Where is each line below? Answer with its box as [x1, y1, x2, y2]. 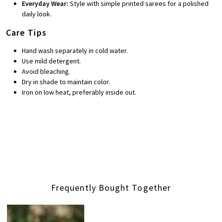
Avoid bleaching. [22, 67, 70, 76]
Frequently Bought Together [51, 182, 171, 194]
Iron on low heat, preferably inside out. [22, 88, 136, 97]
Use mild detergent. [22, 56, 81, 66]
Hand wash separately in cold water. [22, 46, 128, 55]
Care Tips [6, 27, 47, 39]
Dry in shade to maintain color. [22, 77, 110, 87]
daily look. [22, 9, 52, 19]
